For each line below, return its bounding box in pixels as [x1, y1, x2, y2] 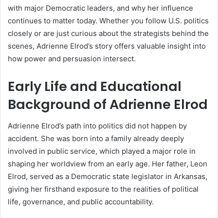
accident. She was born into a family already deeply [8, 134, 184, 144]
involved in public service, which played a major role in [8, 146, 196, 156]
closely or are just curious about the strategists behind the [8, 28, 209, 38]
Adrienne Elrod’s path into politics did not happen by [8, 121, 187, 131]
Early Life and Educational [8, 77, 182, 95]
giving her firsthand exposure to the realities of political [8, 184, 199, 194]
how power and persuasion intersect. [8, 54, 136, 63]
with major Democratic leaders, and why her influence [8, 3, 193, 13]
